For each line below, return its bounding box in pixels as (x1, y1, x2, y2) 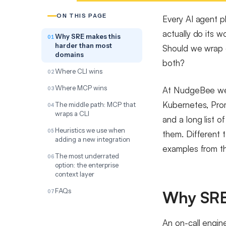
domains (55, 50, 84, 59)
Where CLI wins (55, 67, 102, 75)
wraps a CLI (55, 109, 89, 118)
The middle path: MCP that (55, 100, 136, 108)
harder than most (55, 41, 112, 49)
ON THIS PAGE (56, 12, 107, 19)
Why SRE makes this (55, 32, 121, 40)
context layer (55, 170, 94, 178)
